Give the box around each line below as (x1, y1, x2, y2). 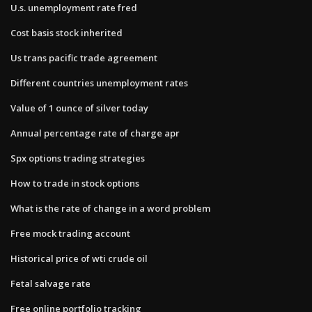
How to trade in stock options (10, 176, 139, 189)
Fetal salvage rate (10, 276, 91, 290)
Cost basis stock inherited (10, 26, 123, 39)
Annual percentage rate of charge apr (10, 126, 180, 139)
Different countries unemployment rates (10, 76, 188, 89)
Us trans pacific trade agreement (10, 51, 157, 64)
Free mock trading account (10, 226, 130, 240)
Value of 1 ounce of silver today (10, 101, 148, 114)
